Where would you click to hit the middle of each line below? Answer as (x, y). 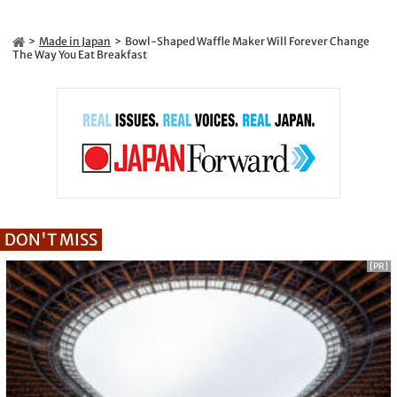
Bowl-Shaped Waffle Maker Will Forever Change (247, 42)
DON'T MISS (51, 240)
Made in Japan (75, 42)
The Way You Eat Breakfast (80, 55)
